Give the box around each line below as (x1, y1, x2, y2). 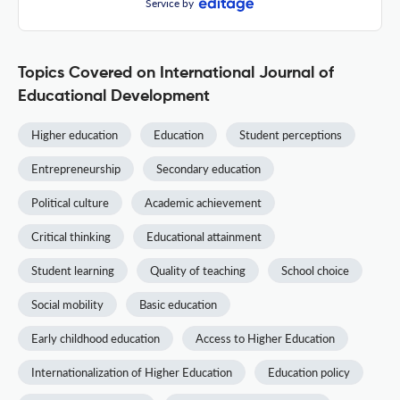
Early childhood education (31, 330, 160, 346)
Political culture (31, 195, 109, 210)
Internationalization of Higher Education (31, 364, 232, 379)
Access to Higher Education (196, 330, 335, 346)
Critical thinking (31, 229, 111, 244)
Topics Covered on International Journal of (18, 64, 334, 81)
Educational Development (18, 87, 210, 104)
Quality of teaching (150, 262, 246, 278)
